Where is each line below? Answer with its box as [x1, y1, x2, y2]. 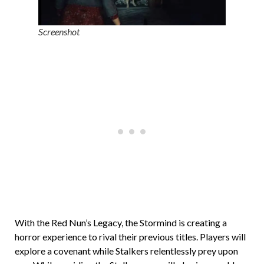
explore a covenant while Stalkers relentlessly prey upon [15, 245, 238, 256]
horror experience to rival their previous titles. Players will [15, 230, 246, 242]
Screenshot [38, 25, 80, 37]
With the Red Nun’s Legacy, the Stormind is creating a [15, 216, 227, 228]
